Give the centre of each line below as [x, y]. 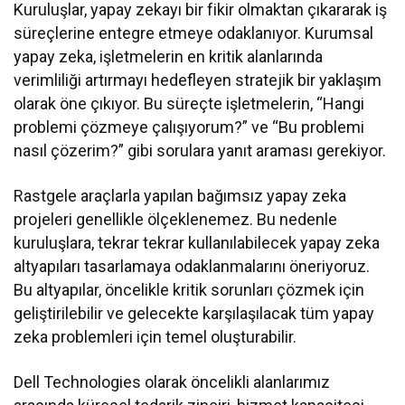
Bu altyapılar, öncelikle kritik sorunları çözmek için [189, 290]
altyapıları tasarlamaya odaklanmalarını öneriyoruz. [192, 267]
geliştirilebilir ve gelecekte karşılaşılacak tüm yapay [194, 314]
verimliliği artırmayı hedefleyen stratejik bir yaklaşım [198, 80]
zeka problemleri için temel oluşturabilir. [155, 337]
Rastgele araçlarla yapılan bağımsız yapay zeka [180, 196]
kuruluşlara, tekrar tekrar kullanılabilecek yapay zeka [197, 243]
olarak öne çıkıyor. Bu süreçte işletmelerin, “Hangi [189, 104]
